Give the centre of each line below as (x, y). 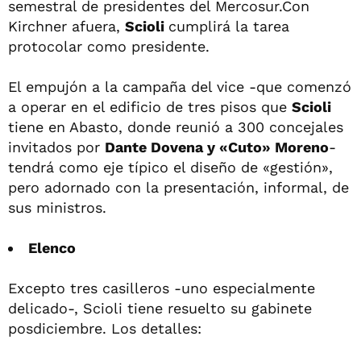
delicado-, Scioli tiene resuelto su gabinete (160, 308)
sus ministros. (57, 207)
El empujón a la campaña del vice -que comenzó (180, 86)
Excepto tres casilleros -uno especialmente (162, 288)
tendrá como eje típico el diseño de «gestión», (170, 167)
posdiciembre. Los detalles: (112, 328)
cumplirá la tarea (229, 26)
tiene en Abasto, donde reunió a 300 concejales (176, 127)
